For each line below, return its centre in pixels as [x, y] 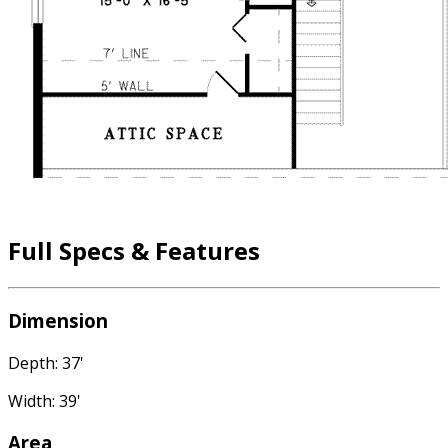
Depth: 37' [46, 362]
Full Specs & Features [134, 251]
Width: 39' [44, 400]
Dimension [58, 320]
